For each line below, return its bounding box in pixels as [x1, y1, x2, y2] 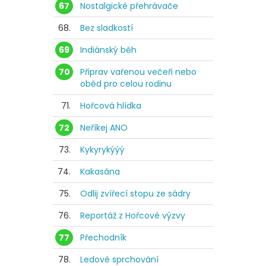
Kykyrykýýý [80, 144, 125, 156]
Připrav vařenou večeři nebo [80, 66, 197, 78]
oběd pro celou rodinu [80, 78, 172, 90]
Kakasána [80, 166, 120, 178]
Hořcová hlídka [80, 100, 141, 112]
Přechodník [80, 232, 126, 244]
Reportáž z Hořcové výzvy [80, 210, 185, 222]
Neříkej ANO [80, 122, 128, 134]
